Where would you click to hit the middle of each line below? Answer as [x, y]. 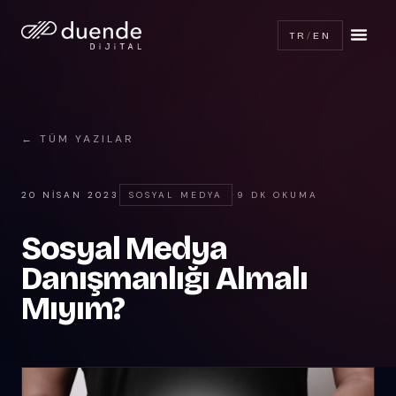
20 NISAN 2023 [70, 195]
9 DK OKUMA [278, 195]
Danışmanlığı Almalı [164, 279]
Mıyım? [73, 309]
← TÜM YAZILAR [78, 139]
